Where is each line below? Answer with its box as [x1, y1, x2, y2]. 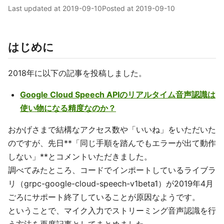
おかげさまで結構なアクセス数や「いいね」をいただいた [8, 124, 216, 134]
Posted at [102, 4, 135, 12]
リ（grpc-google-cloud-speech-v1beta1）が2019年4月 [8, 178, 213, 188]
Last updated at [8, 4, 62, 12]
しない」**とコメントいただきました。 [8, 151, 152, 161]
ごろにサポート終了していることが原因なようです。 [8, 192, 200, 202]
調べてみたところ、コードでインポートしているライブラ [8, 165, 216, 175]
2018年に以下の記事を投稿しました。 [8, 68, 146, 78]
